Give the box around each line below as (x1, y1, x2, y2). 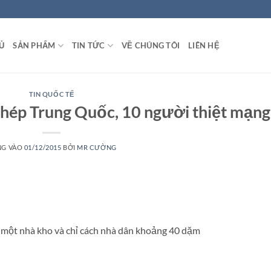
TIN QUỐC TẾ (28, 90, 74, 98)
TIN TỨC (71, 41, 105, 50)
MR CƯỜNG (77, 143, 117, 151)
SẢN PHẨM (13, 41, 56, 50)
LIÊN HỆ (188, 41, 220, 50)
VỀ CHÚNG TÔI (122, 41, 180, 50)
